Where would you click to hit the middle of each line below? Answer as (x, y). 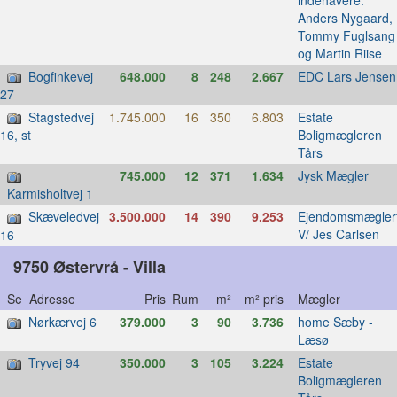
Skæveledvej (64, 217)
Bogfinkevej (61, 76)
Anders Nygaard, (345, 17)
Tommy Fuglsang (346, 35)
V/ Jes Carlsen (338, 234)
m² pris (271, 298)
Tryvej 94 (54, 362)
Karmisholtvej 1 (50, 194)
